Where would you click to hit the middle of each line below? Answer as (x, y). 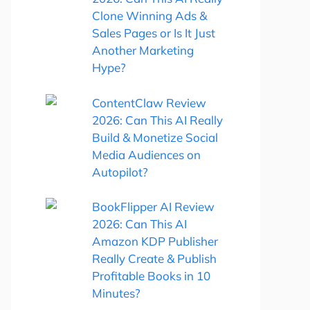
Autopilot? (120, 172)
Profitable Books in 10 (151, 276)
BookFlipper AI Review (153, 207)
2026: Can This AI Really (157, 120)
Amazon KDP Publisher (155, 241)
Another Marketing (143, 50)
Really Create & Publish (154, 258)
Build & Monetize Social (155, 137)
